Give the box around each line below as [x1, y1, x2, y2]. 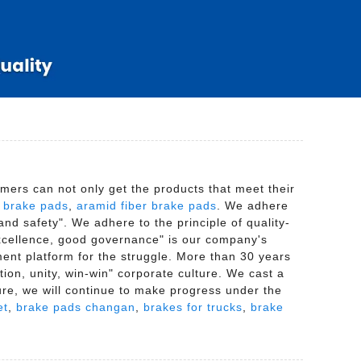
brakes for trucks [143, 301, 243, 314]
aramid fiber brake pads [77, 199, 217, 213]
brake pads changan [16, 301, 135, 314]
